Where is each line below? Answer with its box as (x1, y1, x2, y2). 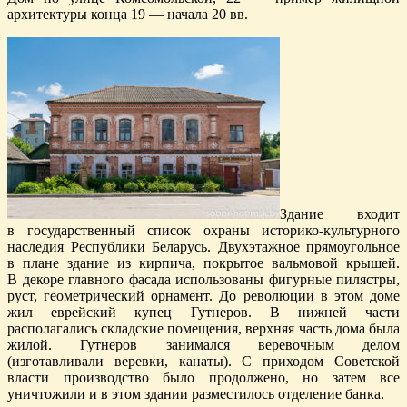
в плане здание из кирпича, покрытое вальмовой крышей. (7, 254, 400, 271)
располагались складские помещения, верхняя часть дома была (7, 320, 400, 336)
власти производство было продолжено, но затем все (7, 369, 400, 385)
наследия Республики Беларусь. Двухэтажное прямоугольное (7, 238, 400, 254)
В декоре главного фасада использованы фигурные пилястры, (7, 271, 400, 287)
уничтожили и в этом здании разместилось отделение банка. (7, 385, 384, 402)
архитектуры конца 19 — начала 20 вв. (7, 5, 248, 22)
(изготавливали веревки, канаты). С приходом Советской (7, 352, 400, 369)
